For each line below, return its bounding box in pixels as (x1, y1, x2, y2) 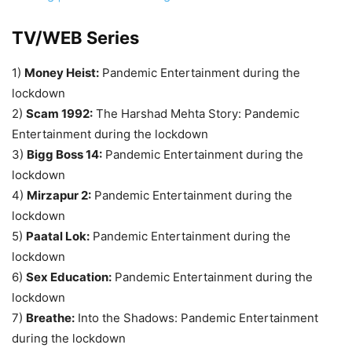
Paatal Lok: (26, 229, 90, 244)
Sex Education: (26, 269, 112, 285)
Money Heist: (24, 65, 99, 81)
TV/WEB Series (12, 27, 139, 49)
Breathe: (26, 310, 75, 326)
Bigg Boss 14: (27, 147, 102, 163)
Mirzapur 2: (27, 188, 91, 203)
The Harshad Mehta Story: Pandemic (93, 106, 299, 122)
